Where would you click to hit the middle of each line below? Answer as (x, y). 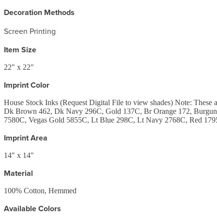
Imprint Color (27, 85)
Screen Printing (30, 31)
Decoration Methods (39, 12)
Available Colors (32, 208)
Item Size (20, 49)
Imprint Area (26, 138)
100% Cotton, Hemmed (40, 190)
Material (18, 173)
